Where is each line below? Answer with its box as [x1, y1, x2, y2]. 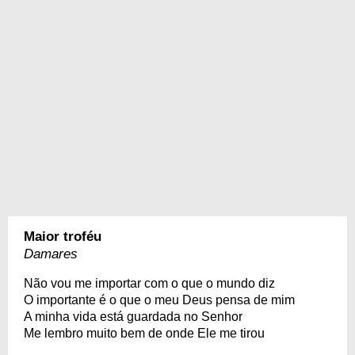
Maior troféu [24, 229, 101, 244]
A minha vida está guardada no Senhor [24, 310, 242, 323]
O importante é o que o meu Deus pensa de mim [24, 293, 295, 307]
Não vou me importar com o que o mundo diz [24, 277, 275, 290]
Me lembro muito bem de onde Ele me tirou [24, 326, 265, 340]
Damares [24, 246, 78, 261]
